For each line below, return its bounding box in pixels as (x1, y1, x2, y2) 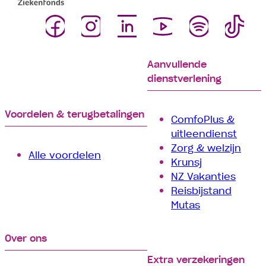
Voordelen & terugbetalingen (5, 106, 144, 121)
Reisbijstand (171, 183, 232, 198)
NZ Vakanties (171, 169, 236, 184)
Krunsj (171, 154, 202, 170)
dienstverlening (147, 70, 221, 85)
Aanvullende (147, 56, 207, 71)
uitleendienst (171, 126, 237, 141)
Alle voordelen (28, 147, 101, 163)
